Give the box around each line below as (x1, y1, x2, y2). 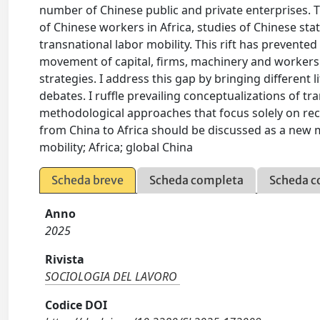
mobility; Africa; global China (39, 139, 194, 156)
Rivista (45, 251, 85, 268)
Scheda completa (149, 173, 244, 188)
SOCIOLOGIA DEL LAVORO (45, 269, 178, 285)
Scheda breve (51, 173, 124, 188)
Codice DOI (45, 297, 108, 314)
